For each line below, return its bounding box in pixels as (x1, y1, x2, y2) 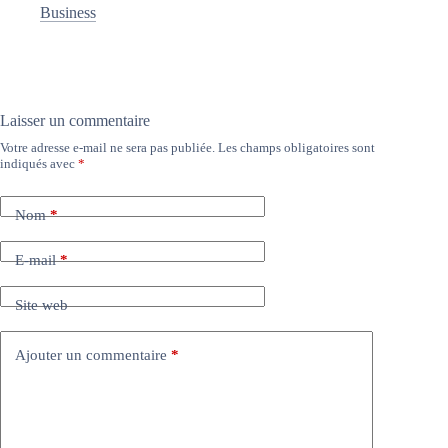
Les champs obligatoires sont (218, 139, 375, 155)
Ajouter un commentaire (15, 347, 167, 364)
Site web (15, 297, 68, 314)
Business (40, 3, 96, 21)
